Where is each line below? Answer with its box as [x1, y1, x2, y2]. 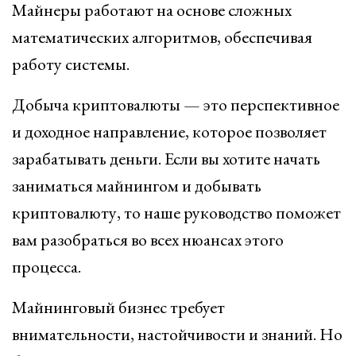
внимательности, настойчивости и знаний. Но [12, 323, 342, 346]
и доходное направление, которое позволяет [12, 120, 327, 143]
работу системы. [12, 52, 130, 75]
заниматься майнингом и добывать [12, 174, 261, 197]
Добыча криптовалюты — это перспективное [12, 93, 339, 116]
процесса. [12, 255, 81, 278]
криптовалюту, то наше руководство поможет [12, 201, 341, 224]
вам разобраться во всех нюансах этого [12, 228, 284, 251]
